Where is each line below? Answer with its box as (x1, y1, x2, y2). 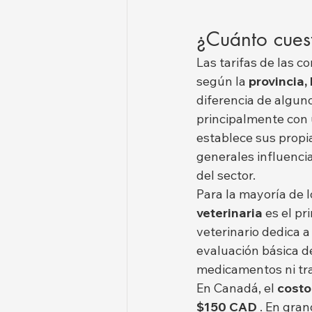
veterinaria (196, 205, 263, 221)
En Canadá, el (196, 280, 277, 297)
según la (196, 73, 249, 90)
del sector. (196, 167, 256, 184)
